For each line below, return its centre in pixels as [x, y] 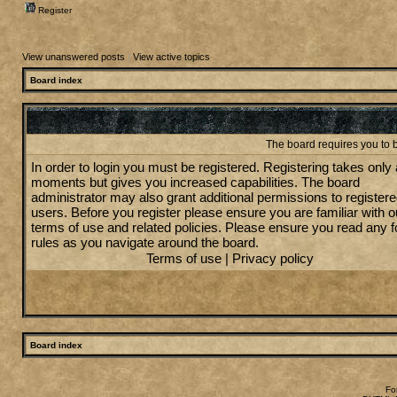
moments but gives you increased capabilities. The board [195, 182]
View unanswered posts [74, 57]
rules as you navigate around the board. [145, 242]
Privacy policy [273, 258]
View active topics [171, 57]
